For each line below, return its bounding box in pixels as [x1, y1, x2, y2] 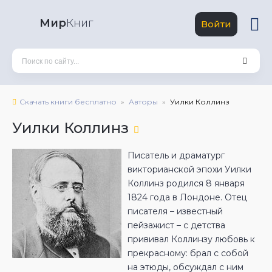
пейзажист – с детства [127, 220, 225, 231]
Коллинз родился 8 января [127, 178, 245, 189]
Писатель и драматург [127, 150, 225, 161]
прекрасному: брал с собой [127, 248, 248, 259]
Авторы [129, 97, 158, 106]
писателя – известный [127, 206, 223, 217]
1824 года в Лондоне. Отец [127, 192, 247, 203]
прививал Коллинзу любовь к [127, 234, 255, 245]
